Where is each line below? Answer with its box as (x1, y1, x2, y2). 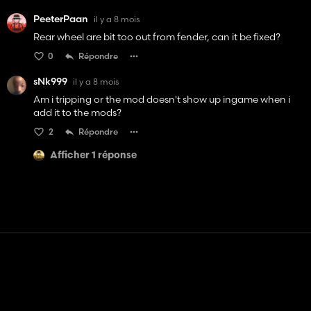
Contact (126, 283, 171, 297)
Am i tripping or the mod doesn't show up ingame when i (33, 93, 290, 106)
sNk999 (33, 75, 67, 88)
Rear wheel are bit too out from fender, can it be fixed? (33, 31, 280, 44)
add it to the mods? (33, 106, 121, 119)
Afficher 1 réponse (50, 150, 137, 161)
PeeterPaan (33, 12, 88, 26)
